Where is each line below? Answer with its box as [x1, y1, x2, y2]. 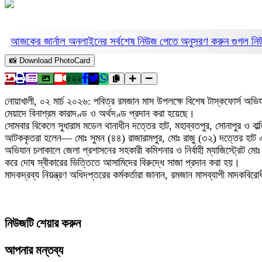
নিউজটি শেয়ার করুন [5, 216, 81, 231]
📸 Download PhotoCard [9, 56, 90, 65]
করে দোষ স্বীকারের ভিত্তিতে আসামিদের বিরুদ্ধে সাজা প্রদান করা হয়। [5, 157, 240, 168]
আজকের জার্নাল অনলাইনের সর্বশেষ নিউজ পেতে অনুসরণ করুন [11, 35, 232, 47]
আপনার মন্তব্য [5, 243, 63, 258]
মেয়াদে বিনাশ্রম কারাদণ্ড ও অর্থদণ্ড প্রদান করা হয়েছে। [5, 108, 195, 119]
